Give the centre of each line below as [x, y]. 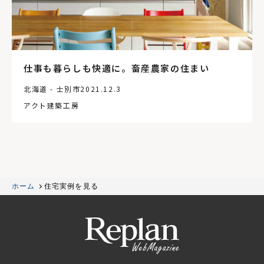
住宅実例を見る [71, 186]
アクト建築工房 [52, 105]
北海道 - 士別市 [52, 88]
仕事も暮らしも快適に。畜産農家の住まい [117, 68]
